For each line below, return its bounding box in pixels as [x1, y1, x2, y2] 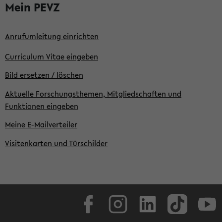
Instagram [127, 188, 133, 198]
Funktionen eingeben [5, 100, 78, 111]
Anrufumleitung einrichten [5, 30, 99, 42]
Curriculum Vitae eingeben [5, 51, 98, 62]
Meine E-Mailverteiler [5, 119, 77, 130]
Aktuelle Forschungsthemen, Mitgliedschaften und [5, 88, 181, 99]
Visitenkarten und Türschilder [5, 137, 108, 149]
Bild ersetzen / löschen [5, 69, 83, 80]
